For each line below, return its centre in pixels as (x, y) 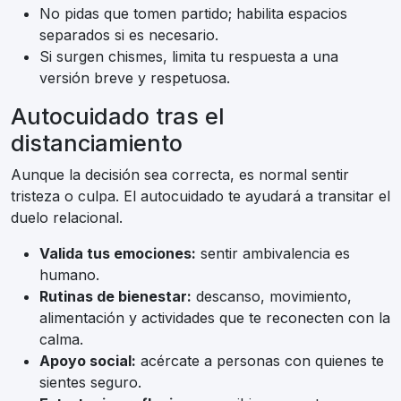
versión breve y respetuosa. (135, 78)
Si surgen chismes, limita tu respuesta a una (189, 57)
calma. (61, 340)
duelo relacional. (67, 218)
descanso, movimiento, (272, 297)
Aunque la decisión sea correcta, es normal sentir (180, 175)
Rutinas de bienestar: (115, 297)
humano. (69, 275)
